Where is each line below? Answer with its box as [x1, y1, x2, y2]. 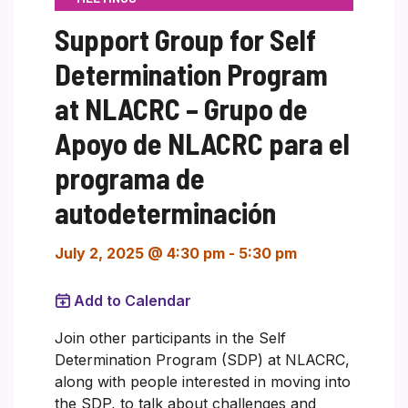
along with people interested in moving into [55, 372, 351, 391]
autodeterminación [55, 194, 276, 229]
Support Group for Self [55, 21, 316, 56]
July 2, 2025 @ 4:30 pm [55, 243, 225, 262]
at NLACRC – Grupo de [55, 90, 308, 126]
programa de [55, 159, 205, 195]
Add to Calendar [74, 291, 191, 310]
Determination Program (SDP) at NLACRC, [55, 350, 350, 369]
